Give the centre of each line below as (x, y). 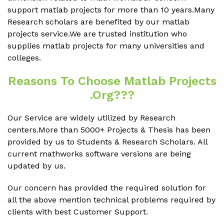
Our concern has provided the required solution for (107, 188)
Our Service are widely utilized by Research (91, 118)
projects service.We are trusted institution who (97, 34)
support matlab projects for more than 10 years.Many (111, 10)
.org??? (112, 95)
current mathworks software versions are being (99, 154)
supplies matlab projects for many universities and (106, 46)
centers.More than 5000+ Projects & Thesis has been (109, 130)
